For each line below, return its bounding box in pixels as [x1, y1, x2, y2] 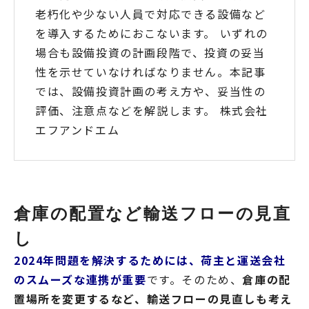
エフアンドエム [35, 121, 120, 139]
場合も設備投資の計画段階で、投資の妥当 [35, 44, 266, 61]
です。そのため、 [146, 271, 243, 288]
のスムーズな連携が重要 [14, 271, 147, 288]
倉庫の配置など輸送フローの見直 [14, 203, 291, 223]
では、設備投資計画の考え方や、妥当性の [35, 83, 266, 100]
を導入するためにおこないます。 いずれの [35, 25, 268, 42]
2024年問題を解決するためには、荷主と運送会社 [14, 252, 286, 269]
